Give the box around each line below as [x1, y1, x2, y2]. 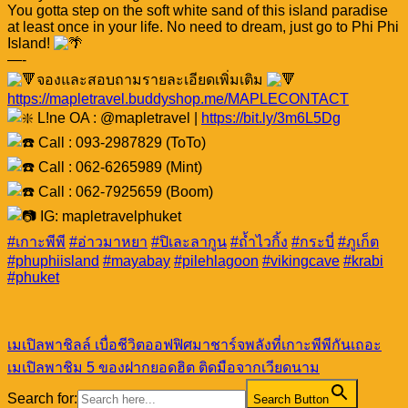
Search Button [253, 392, 329, 406]
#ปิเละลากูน [151, 233, 227, 250]
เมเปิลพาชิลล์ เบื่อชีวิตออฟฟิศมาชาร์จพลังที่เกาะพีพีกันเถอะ [7, 336, 382, 352]
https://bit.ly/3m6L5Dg [201, 109, 341, 126]
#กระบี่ [291, 233, 334, 250]
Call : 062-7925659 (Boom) [35, 183, 213, 199]
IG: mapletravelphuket [36, 208, 181, 224]
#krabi [343, 252, 383, 269]
